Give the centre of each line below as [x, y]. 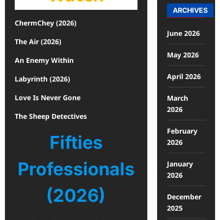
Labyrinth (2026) [42, 79]
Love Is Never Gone [48, 98]
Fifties [76, 143]
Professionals [76, 169]
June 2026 [183, 33]
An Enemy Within [45, 60]
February [182, 131]
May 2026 [183, 55]
